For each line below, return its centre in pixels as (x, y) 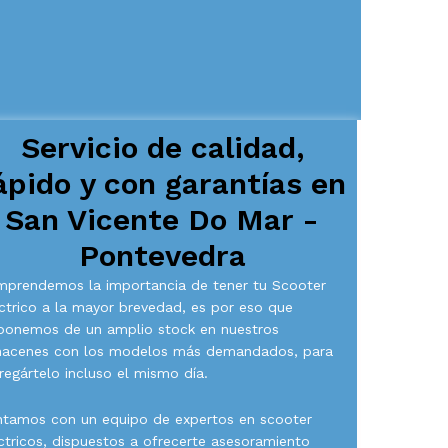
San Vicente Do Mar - (162, 219)
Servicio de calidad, (162, 147)
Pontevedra (162, 255)
